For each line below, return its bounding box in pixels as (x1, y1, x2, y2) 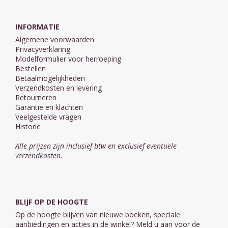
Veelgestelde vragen (15, 111, 81, 122)
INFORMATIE (15, 21, 60, 32)
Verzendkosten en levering (15, 82, 102, 93)
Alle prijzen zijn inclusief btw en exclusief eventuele (15, 140, 177, 151)
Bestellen (15, 63, 46, 73)
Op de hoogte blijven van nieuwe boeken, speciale (15, 209, 180, 219)
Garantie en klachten (15, 102, 83, 112)
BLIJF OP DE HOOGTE (15, 196, 88, 207)
